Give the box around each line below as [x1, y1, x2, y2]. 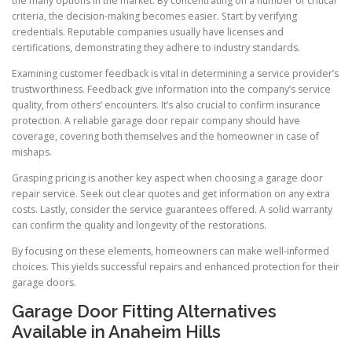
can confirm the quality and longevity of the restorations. [12, 218, 266, 233]
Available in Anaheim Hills [12, 321, 221, 343]
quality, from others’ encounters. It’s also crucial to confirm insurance [12, 97, 321, 112]
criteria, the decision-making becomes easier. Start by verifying [12, 9, 297, 23]
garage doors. [12, 276, 76, 290]
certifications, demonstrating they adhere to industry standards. [12, 40, 300, 54]
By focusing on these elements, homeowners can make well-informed [12, 244, 329, 258]
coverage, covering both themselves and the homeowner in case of [12, 129, 319, 143]
